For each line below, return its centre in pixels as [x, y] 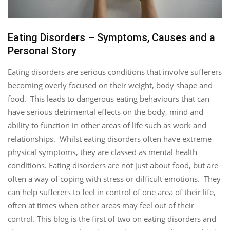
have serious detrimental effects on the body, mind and [106, 112]
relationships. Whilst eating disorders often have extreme [110, 138]
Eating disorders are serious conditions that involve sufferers [115, 72]
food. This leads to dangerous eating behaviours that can [109, 98]
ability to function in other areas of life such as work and [107, 125]
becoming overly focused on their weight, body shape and [110, 85]
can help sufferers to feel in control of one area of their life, [112, 192]
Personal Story [42, 51]
